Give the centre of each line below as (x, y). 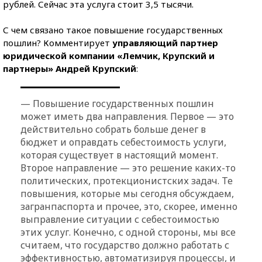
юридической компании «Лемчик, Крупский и (109, 55)
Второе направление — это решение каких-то (128, 168)
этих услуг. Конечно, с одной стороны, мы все (128, 232)
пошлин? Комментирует (58, 42)
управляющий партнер (165, 42)
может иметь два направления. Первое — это (127, 116)
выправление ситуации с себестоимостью (120, 219)
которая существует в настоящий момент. (119, 155)
